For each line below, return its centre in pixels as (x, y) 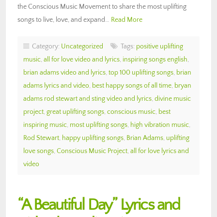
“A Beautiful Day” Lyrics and (99, 205)
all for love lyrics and (160, 151)
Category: (45, 46)
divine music (173, 99)
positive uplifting (160, 46)
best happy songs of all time (132, 85)
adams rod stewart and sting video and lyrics (87, 99)
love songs (39, 151)
